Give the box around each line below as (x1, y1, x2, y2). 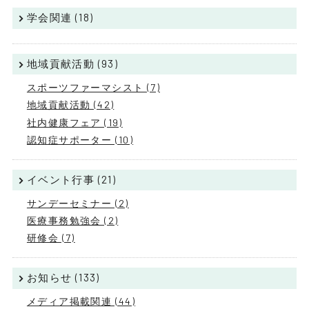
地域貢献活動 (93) (26, 57, 119, 70)
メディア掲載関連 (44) (26, 295, 136, 308)
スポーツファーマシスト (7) (26, 81, 160, 94)
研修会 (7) (26, 232, 75, 244)
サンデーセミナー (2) (26, 197, 129, 209)
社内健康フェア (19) (26, 116, 123, 128)
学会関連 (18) (26, 10, 94, 23)
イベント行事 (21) (26, 172, 117, 186)
